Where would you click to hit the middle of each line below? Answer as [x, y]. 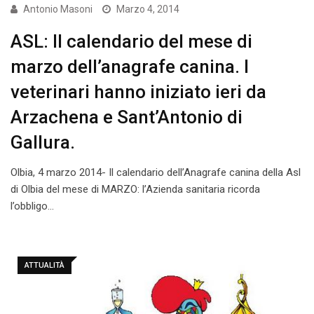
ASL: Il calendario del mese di [131, 41]
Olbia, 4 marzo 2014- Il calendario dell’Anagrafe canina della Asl [156, 172]
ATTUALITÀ [45, 265]
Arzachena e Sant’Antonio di [127, 117]
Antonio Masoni [58, 9]
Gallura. [43, 142]
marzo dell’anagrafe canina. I [130, 66]
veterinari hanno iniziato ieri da [138, 91]
